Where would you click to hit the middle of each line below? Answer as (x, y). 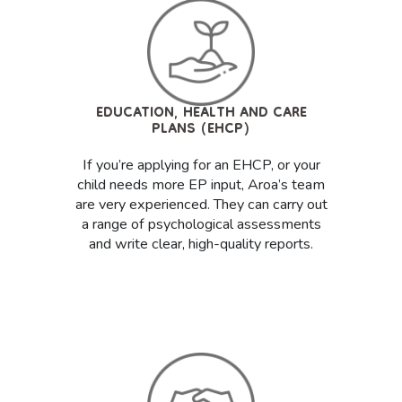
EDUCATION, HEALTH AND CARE (201, 114)
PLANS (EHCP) (201, 131)
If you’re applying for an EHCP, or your (201, 165)
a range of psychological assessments (201, 224)
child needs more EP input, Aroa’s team (201, 185)
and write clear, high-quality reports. (201, 244)
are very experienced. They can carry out (201, 205)
